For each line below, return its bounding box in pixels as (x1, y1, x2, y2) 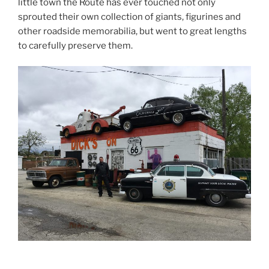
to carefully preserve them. (18, 40, 134, 51)
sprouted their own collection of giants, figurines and (18, 11, 241, 22)
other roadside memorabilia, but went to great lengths (18, 25, 247, 37)
